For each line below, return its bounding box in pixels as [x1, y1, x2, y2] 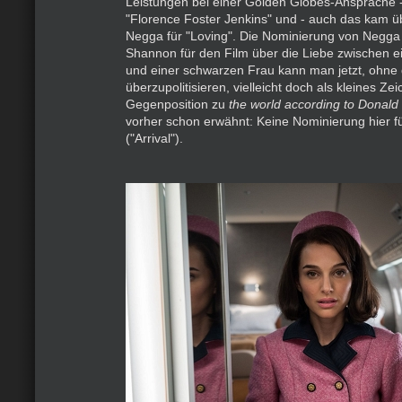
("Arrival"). [126, 131, 183, 145]
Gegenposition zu [126, 97, 229, 111]
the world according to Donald [229, 97, 398, 111]
